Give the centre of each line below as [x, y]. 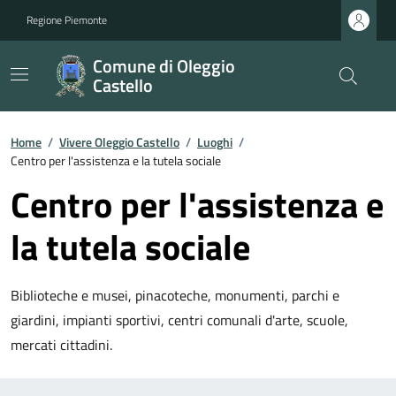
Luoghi [215, 142]
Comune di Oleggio [164, 66]
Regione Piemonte [67, 20]
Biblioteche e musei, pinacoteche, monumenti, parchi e [175, 295]
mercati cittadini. [61, 345]
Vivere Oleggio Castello [119, 142]
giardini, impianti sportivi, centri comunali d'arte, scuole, [179, 320]
